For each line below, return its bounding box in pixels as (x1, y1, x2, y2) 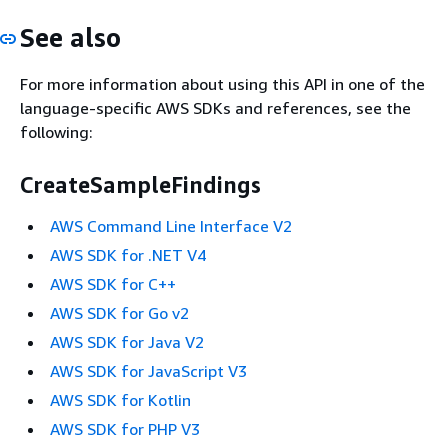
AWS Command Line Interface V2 (50, 216, 292, 236)
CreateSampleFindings (20, 171, 261, 198)
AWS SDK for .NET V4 (50, 245, 206, 265)
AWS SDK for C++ (50, 274, 176, 294)
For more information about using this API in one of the (20, 74, 425, 94)
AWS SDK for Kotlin (50, 390, 191, 410)
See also (20, 21, 121, 53)
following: (20, 122, 93, 142)
